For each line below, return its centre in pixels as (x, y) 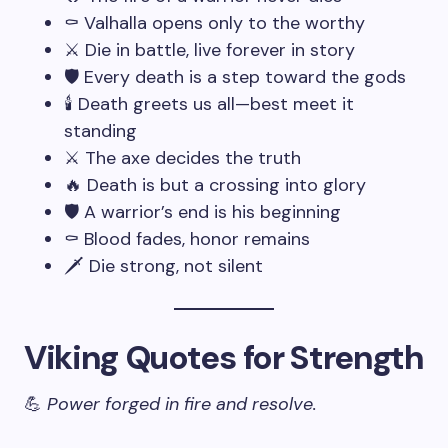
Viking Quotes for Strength (224, 357)
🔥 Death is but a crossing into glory (215, 185)
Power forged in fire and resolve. (182, 404)
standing (100, 131)
